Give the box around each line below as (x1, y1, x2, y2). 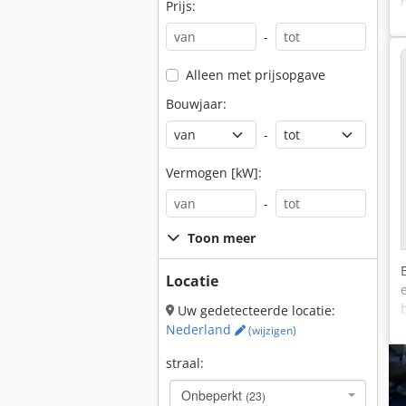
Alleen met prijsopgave (185, 66, 325, 83)
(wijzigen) (246, 323, 296, 338)
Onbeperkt (181, 386, 246, 404)
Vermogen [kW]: (166, 164, 262, 181)
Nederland (166, 321, 235, 338)
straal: (166, 354, 204, 372)
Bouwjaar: (166, 95, 227, 112)
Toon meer (188, 229, 256, 246)
